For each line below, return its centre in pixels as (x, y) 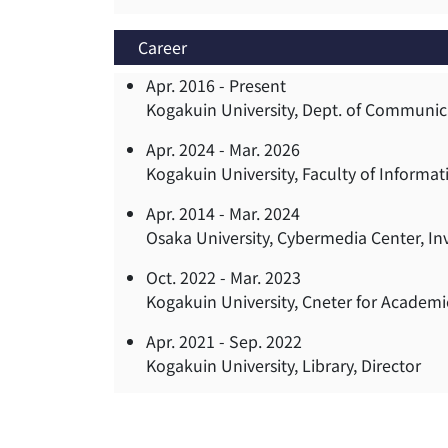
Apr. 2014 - (187, 213)
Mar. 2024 (264, 213)
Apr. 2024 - (187, 149)
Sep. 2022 (265, 341)
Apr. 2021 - (187, 341)
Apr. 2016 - (187, 85)
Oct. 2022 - (188, 277)
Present (257, 85)
